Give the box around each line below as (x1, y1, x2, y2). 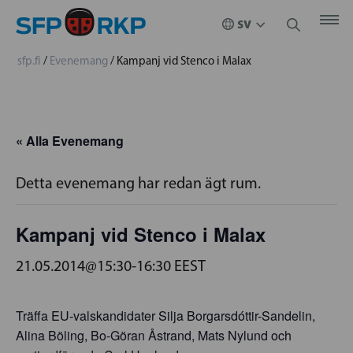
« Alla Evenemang (16, 132, 124, 150)
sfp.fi (17, 54, 41, 68)
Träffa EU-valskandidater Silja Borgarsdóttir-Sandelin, (16, 307, 315, 325)
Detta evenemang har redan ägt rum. (16, 173, 261, 192)
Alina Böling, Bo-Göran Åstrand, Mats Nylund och (16, 326, 292, 344)
